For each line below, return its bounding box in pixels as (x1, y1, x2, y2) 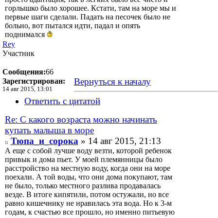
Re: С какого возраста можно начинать (5, 114, 157, 125)
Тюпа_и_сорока (10, 135, 78, 146)
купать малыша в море (5, 125, 94, 135)
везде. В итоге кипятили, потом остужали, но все (5, 190, 169, 199)
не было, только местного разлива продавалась (5, 181, 161, 190)
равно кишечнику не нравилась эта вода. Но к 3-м (5, 199, 172, 207)
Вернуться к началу (73, 76, 151, 87)
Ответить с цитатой (24, 95, 100, 106)
